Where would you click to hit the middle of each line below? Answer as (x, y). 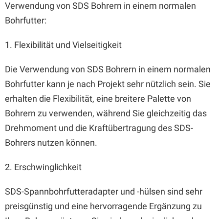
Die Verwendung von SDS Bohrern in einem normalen (108, 69)
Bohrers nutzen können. (51, 142)
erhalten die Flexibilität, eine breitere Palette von (98, 99)
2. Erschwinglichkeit (43, 167)
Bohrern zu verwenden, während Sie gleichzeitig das (106, 113)
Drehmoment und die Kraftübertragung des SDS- (99, 128)
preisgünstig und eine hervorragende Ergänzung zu (103, 206)
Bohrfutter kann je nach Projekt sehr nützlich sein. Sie (108, 84)
